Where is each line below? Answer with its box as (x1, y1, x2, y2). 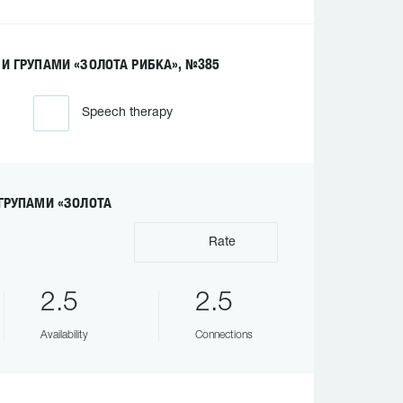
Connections (194, 330, 253, 340)
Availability (40, 330, 88, 340)
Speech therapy (81, 107, 173, 119)
